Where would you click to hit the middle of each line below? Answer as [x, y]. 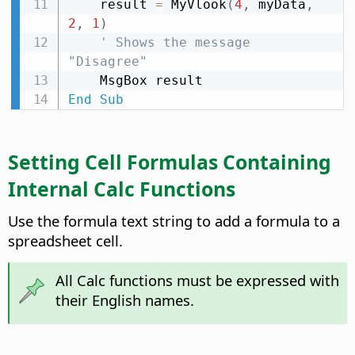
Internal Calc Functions [122, 189]
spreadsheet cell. [65, 240]
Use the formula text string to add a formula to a [174, 220]
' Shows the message [175, 42]
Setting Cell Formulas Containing [170, 162]
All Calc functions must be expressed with [197, 280]
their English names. [124, 300]
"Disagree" [107, 61]
